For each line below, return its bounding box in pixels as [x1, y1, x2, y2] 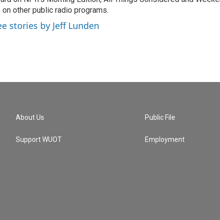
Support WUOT [16, 136, 62, 143]
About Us [16, 113, 44, 121]
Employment [145, 136, 185, 143]
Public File [145, 113, 176, 121]
